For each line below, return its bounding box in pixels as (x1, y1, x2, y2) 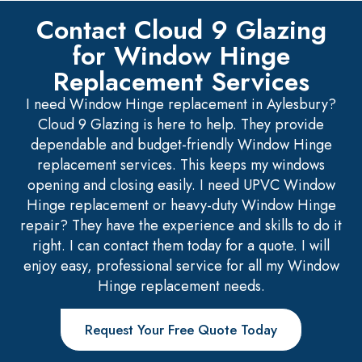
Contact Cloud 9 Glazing (36, 11, 326, 48)
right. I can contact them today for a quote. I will (32, 234, 330, 256)
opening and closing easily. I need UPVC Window (27, 174, 335, 196)
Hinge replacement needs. (97, 275, 265, 297)
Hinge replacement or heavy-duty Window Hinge (26, 194, 336, 216)
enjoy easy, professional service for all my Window (23, 255, 339, 276)
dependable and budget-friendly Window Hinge (30, 133, 332, 155)
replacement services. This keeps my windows (37, 154, 325, 175)
